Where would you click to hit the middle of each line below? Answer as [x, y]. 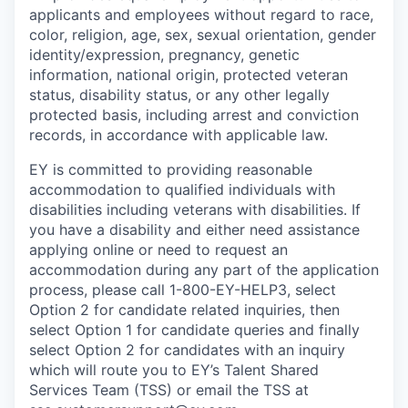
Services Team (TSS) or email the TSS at [169, 390]
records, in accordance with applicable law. [178, 135]
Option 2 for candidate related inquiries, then [184, 310]
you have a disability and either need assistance [194, 230]
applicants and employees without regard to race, [201, 15]
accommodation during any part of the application [204, 270]
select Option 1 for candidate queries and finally [194, 330]
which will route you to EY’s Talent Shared [174, 370]
